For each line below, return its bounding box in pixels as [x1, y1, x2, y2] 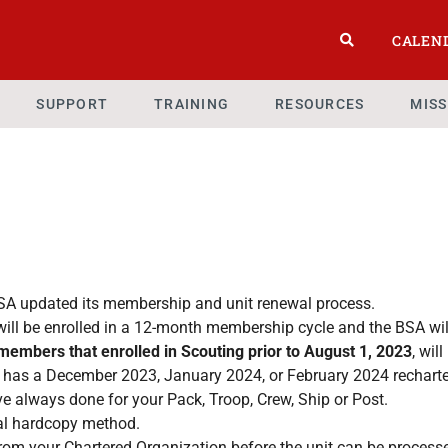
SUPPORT [36, 95, 109, 112]
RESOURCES [275, 95, 365, 112]
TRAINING [154, 95, 230, 112]
